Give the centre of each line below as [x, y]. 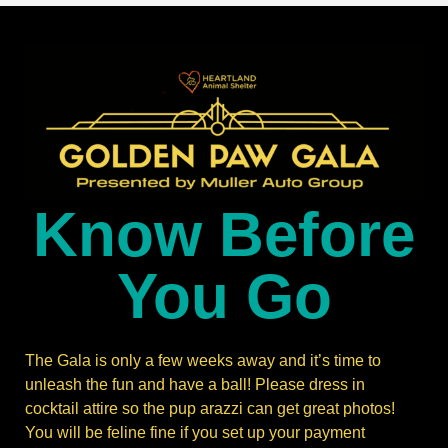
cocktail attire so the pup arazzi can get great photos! [210, 409]
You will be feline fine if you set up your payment [195, 433]
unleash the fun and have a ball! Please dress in [195, 385]
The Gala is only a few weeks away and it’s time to [203, 361]
